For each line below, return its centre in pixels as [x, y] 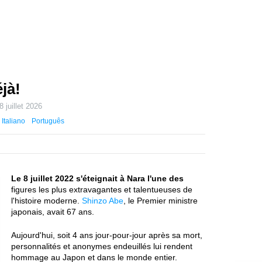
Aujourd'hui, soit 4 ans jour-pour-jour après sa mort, [107, 235]
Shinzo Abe [103, 201]
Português [48, 121]
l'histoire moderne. [46, 201]
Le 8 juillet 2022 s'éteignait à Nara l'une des [97, 178]
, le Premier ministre [161, 201]
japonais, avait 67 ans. [53, 212]
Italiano [13, 121]
